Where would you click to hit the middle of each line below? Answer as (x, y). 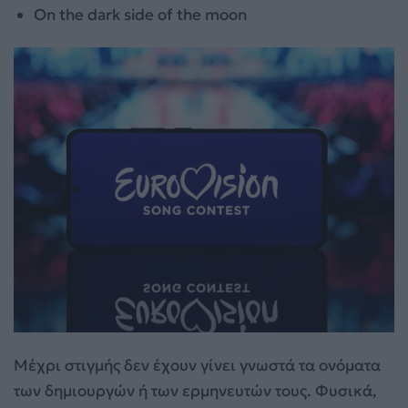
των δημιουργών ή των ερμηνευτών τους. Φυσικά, (195, 391)
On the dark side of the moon (141, 15)
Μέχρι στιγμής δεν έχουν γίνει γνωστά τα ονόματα (197, 366)
